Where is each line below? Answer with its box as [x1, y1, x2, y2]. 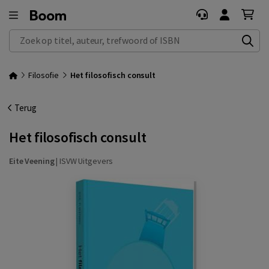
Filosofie [28, 70, 59, 80]
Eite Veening [9, 156, 55, 166]
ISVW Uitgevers [59, 156, 113, 166]
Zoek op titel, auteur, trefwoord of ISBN [10, 30, 158, 41]
